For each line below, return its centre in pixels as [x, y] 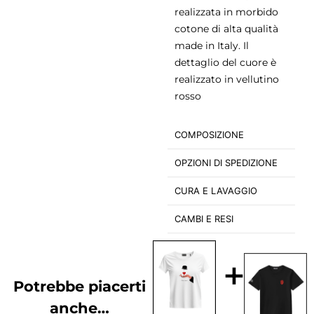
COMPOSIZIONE [209, 134]
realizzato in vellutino [227, 79]
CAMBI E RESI [204, 218]
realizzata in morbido [226, 12]
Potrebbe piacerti [80, 286]
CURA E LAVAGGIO [216, 190]
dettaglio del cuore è [225, 62]
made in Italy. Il [212, 45]
